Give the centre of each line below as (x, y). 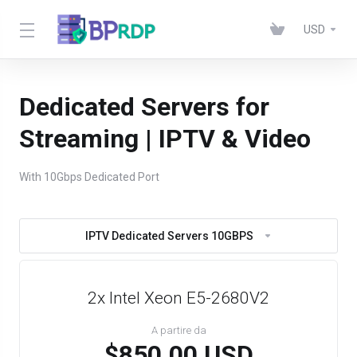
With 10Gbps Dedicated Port (89, 177)
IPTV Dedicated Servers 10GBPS (169, 236)
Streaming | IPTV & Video (165, 139)
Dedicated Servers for (144, 107)
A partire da (178, 330)
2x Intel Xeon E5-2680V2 (178, 298)
